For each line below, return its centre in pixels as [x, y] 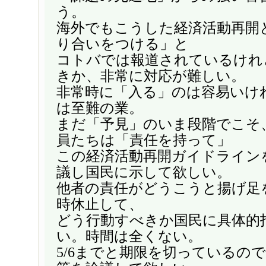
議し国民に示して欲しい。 [144, 172]
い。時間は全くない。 [129, 236]
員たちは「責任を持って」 [144, 140]
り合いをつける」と [123, 44]
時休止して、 [100, 204]
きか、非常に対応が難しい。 [151, 76]
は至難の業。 [100, 108]
